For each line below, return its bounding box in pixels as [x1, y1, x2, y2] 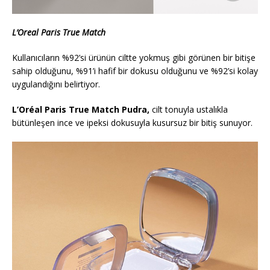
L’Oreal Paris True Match [12, 27, 105, 39]
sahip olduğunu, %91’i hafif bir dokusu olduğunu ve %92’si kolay [12, 65, 258, 77]
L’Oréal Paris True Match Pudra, [12, 104, 149, 116]
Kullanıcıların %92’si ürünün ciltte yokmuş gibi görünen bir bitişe [12, 52, 256, 64]
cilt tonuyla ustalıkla [149, 104, 228, 116]
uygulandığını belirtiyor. [12, 78, 100, 90]
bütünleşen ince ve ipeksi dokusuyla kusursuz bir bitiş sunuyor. [12, 117, 253, 129]
